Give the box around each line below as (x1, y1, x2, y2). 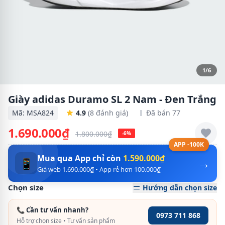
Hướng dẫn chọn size (143, 183, 217, 192)
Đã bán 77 (146, 108, 180, 118)
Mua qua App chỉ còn (37, 152, 123, 164)
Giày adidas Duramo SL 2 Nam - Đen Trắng (8, 92, 216, 106)
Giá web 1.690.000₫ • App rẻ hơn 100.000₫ (37, 164, 161, 174)
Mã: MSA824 (12, 108, 54, 118)
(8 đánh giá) (88, 108, 128, 118)
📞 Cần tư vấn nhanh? (17, 205, 88, 214)
